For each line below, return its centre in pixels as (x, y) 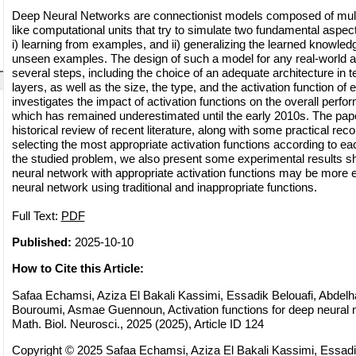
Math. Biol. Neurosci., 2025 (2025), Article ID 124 (137, 323)
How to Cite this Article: (77, 269)
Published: (41, 242)
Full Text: (36, 215)
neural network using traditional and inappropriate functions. (164, 187)
